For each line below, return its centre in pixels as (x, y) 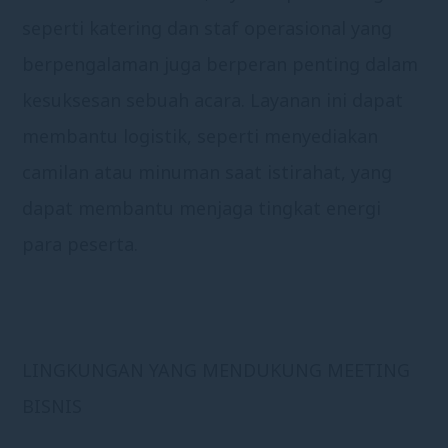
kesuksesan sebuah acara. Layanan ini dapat (213, 99)
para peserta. (80, 243)
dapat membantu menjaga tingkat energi (202, 207)
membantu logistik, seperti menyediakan (200, 135)
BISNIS (52, 405)
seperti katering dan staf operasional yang (207, 27)
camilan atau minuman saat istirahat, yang (207, 171)
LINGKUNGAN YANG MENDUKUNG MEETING (216, 369)
